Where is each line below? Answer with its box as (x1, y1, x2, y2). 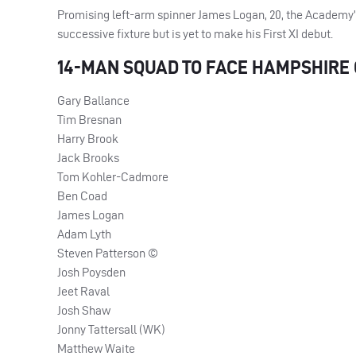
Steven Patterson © (57, 246, 158, 260)
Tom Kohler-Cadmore (57, 169, 168, 184)
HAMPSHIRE (252, 56, 350, 78)
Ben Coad (57, 188, 107, 203)
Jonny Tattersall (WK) (57, 322, 165, 336)
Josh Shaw (57, 303, 110, 317)
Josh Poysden (57, 265, 126, 279)
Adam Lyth (57, 226, 111, 241)
